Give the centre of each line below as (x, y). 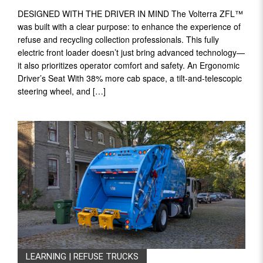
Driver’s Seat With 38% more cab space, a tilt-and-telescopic (130, 78)
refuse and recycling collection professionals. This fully (118, 40)
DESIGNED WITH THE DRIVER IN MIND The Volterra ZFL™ (130, 14)
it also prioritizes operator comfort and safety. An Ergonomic (129, 65)
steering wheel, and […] (62, 91)
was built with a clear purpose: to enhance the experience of (129, 27)
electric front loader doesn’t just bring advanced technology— (131, 53)
